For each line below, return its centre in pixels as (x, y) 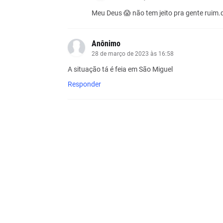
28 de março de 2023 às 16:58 (132, 54)
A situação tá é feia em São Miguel (120, 69)
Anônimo (106, 43)
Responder (84, 84)
